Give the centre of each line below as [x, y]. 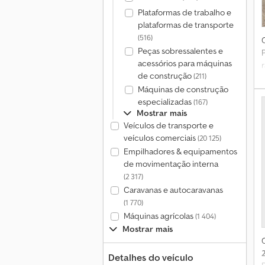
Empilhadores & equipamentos [180, 151]
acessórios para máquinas [185, 63]
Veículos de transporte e [168, 125]
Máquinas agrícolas [159, 216]
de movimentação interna [171, 164]
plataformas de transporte [185, 25]
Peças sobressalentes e [180, 51]
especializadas [165, 102]
